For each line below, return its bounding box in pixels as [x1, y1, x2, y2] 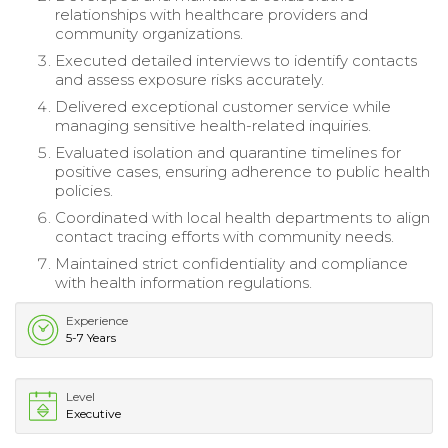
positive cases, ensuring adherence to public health [55, 162, 430, 182]
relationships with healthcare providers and [55, 5, 368, 25]
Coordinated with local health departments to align [55, 208, 430, 228]
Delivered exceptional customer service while [55, 97, 391, 117]
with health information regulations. [55, 273, 312, 293]
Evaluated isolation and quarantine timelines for [55, 143, 401, 163]
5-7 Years [66, 330, 116, 346]
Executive [66, 406, 121, 422]
